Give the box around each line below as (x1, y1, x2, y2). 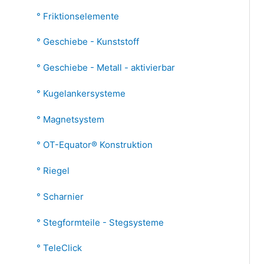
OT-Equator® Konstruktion (43, 139, 153, 151)
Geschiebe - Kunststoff (43, 36, 139, 48)
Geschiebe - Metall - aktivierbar (43, 62, 175, 73)
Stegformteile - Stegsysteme (43, 216, 164, 228)
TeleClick (43, 242, 82, 254)
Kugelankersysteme (43, 87, 126, 99)
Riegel (43, 165, 70, 176)
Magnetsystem (43, 113, 104, 125)
